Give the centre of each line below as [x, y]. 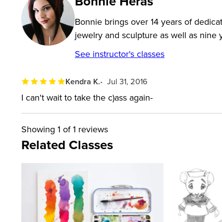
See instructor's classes [120, 54]
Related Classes [67, 144]
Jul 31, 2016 [128, 81]
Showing [39, 129]
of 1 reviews [84, 129]
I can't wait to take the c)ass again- [87, 97]
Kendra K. [83, 81]
